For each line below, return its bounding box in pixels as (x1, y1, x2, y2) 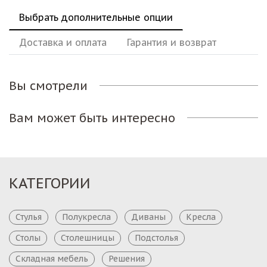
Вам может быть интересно (9, 110, 175, 126)
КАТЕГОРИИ (9, 173, 91, 193)
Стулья (15, 211, 42, 222)
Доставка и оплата (19, 36, 107, 48)
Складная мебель (15, 253, 88, 264)
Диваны (131, 211, 166, 222)
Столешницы (61, 232, 114, 243)
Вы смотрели (9, 77, 88, 94)
